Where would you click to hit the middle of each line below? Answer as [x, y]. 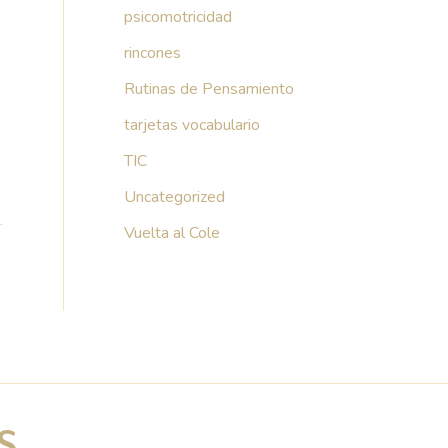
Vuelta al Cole [172, 232]
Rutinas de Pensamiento [209, 88]
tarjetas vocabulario [192, 124]
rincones [152, 52]
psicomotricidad [178, 16]
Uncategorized [174, 196]
